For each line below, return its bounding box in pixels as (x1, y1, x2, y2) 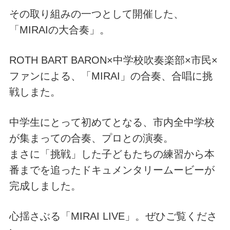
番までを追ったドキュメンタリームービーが (9, 164, 215, 176)
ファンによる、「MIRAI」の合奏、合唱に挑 (9, 70, 213, 82)
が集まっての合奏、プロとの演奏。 (9, 132, 174, 144)
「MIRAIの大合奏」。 (9, 24, 110, 35)
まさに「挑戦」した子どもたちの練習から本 (9, 148, 215, 160)
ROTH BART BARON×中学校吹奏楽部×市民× (9, 54, 218, 66)
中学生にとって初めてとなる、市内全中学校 (9, 116, 215, 128)
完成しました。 (9, 180, 81, 191)
